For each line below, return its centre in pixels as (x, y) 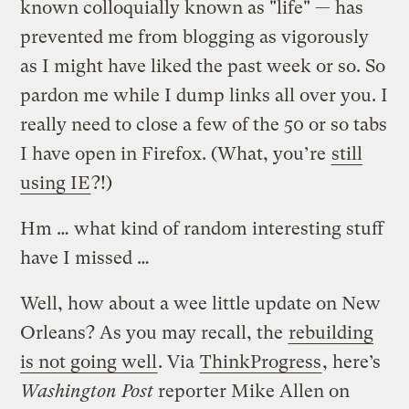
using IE (56, 183)
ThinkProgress (261, 362)
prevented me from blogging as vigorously (195, 37)
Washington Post (87, 391)
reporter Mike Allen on (252, 391)
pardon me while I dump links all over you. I (204, 95)
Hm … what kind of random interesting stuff (202, 228)
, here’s (352, 362)
